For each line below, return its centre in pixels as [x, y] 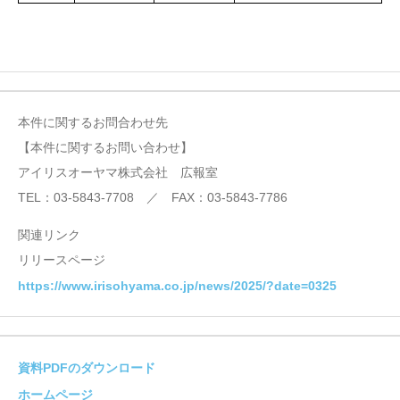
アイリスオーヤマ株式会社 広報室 [118, 172]
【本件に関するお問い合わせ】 [105, 147]
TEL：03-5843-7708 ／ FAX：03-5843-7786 [153, 197]
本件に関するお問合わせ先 [93, 122]
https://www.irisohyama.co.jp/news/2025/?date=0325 [177, 286]
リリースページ [62, 259]
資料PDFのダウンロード [87, 368]
